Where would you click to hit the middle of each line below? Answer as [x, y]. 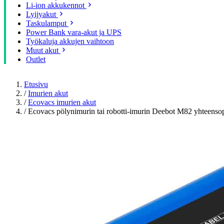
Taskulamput [46, 23]
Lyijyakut [41, 14]
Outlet [36, 59]
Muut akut [42, 50]
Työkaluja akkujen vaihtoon [70, 41]
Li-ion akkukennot [55, 5]
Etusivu [36, 84]
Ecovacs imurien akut [62, 102]
